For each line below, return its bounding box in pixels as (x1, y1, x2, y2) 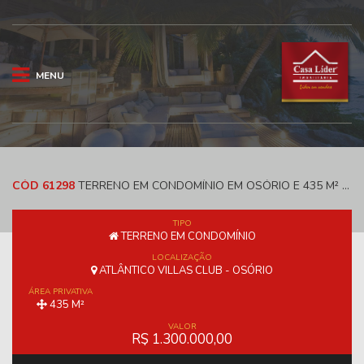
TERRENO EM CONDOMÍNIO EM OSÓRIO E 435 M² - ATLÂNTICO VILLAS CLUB (75, 178, 342, 194)
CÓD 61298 (12, 178, 75, 194)
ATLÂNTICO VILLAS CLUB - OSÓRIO (97, 263, 273, 279)
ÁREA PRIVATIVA (28, 286, 93, 298)
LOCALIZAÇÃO (152, 252, 212, 264)
